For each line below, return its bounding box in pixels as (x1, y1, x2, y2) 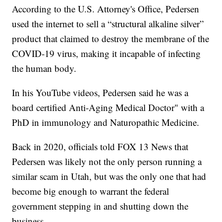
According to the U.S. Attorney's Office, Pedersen (12, 2, 200, 15)
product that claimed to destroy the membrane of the (12, 32, 210, 45)
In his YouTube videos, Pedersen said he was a (12, 86, 189, 99)
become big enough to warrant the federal (12, 185, 169, 198)
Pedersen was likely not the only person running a (12, 155, 202, 168)
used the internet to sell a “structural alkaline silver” (12, 17, 204, 30)
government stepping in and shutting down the (12, 200, 189, 213)
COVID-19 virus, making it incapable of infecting (12, 47, 201, 60)
